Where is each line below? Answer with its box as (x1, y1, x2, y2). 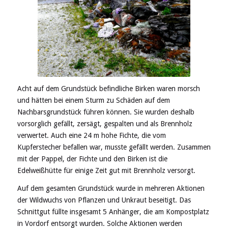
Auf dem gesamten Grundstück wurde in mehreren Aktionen (17, 184, 205, 193)
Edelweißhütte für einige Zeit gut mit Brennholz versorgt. (17, 166, 195, 175)
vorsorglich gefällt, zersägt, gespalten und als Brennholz (17, 120, 192, 128)
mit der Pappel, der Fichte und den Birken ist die (17, 155, 167, 163)
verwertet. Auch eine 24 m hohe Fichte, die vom (17, 131, 166, 140)
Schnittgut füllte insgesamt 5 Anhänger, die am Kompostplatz (17, 208, 209, 216)
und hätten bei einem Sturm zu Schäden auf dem (17, 96, 170, 105)
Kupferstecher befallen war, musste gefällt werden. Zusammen (17, 143, 211, 152)
